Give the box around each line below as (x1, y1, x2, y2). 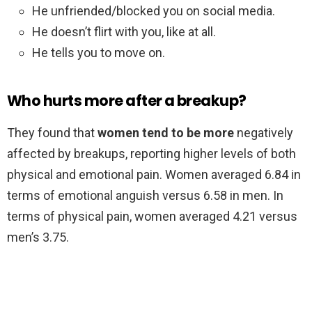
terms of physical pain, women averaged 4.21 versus (7, 209, 297, 224)
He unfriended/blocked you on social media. (32, 3, 275, 19)
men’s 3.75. (7, 230, 69, 245)
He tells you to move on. (32, 45, 165, 61)
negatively (234, 125, 293, 141)
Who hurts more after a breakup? (7, 91, 247, 111)
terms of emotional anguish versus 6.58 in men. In (7, 188, 283, 203)
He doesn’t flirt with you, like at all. (32, 24, 216, 40)
